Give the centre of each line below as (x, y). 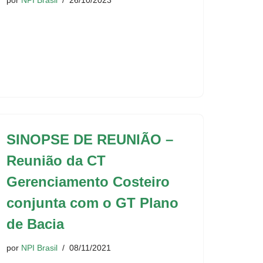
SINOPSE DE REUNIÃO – (90, 139)
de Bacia (35, 224)
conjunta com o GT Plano (92, 203)
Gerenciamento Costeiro (88, 182)
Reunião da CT (56, 161)
